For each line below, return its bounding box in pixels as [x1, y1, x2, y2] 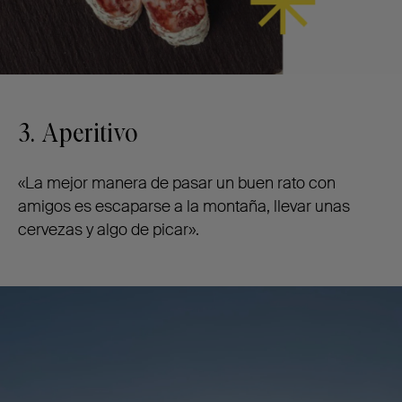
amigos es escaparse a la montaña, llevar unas [18, 196, 350, 218]
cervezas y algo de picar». [18, 219, 199, 241]
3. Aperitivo [18, 120, 138, 148]
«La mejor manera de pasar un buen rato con [18, 172, 336, 195]
